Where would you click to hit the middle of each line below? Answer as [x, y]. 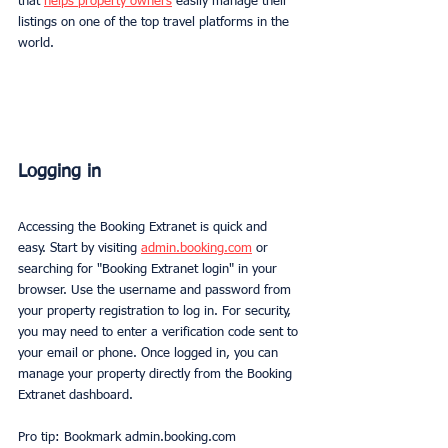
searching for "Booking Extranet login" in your [149, 270]
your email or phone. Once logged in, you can [150, 354]
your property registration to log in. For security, [156, 312]
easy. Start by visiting [79, 249]
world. [36, 44]
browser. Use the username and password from [156, 291]
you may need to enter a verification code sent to [160, 333]
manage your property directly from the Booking [157, 375]
